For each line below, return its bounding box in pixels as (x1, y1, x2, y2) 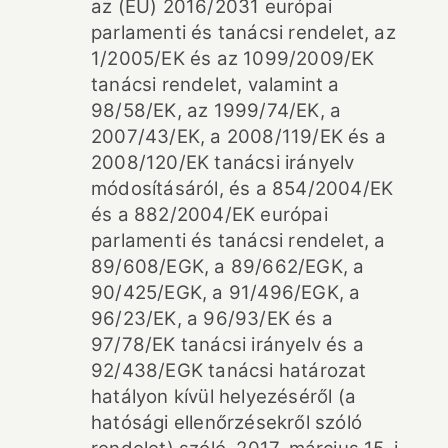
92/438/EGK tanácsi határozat (91, 358, 367, 382)
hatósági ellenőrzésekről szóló (91, 410, 362, 434)
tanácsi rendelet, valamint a (91, 72, 340, 96)
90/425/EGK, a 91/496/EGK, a (91, 280, 361, 304)
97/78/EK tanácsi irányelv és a (91, 332, 364, 356)
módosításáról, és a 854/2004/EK (91, 176, 394, 200)
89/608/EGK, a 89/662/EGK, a (91, 254, 365, 278)
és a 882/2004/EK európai (91, 202, 328, 226)
